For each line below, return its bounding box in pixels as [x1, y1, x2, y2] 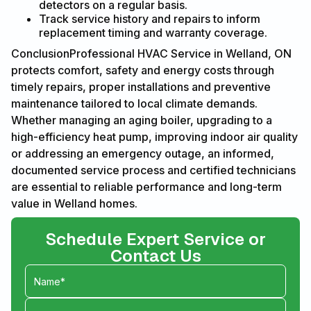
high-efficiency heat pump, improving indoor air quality [11, 130, 298, 144]
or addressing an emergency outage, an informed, [11, 146, 274, 161]
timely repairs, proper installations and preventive [11, 80, 271, 94]
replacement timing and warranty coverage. [39, 26, 267, 40]
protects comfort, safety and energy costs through [11, 63, 274, 78]
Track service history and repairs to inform [39, 12, 260, 26]
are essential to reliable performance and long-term [11, 180, 282, 194]
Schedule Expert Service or [45, 228, 266, 251]
